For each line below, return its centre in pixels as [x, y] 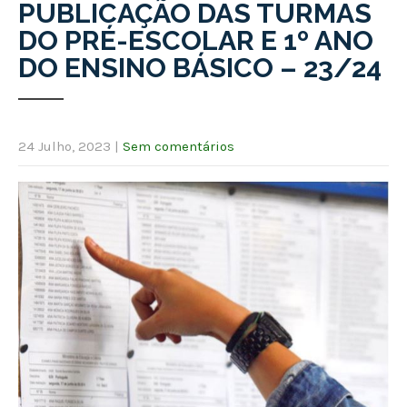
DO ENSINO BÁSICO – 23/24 [200, 67]
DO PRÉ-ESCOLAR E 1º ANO [196, 40]
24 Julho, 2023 [65, 146]
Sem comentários [179, 146]
